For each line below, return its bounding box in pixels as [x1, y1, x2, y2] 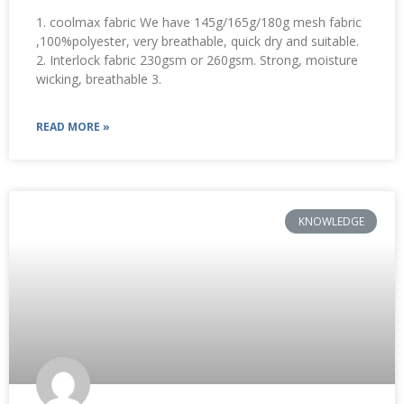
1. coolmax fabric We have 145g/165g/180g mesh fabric [36, 14, 362, 32]
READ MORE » [36, 119, 110, 135]
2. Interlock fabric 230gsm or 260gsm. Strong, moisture [36, 51, 358, 69]
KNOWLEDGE [298, 213, 364, 229]
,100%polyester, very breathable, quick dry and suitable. [36, 32, 359, 50]
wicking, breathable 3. [36, 70, 161, 88]
